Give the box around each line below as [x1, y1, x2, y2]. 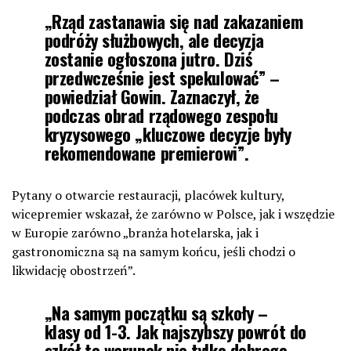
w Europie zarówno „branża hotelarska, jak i [12, 223, 259, 241]
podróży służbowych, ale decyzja [44, 26, 264, 52]
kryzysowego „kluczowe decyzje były [44, 120, 291, 147]
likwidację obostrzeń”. [12, 261, 136, 279]
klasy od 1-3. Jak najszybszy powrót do [44, 317, 306, 344]
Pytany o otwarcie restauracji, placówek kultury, [12, 186, 284, 204]
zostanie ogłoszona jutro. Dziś [44, 45, 253, 71]
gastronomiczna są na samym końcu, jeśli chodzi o [12, 242, 295, 260]
